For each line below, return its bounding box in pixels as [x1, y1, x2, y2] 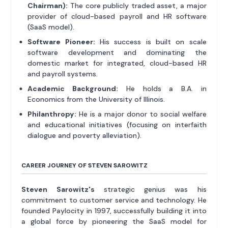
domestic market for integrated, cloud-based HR [27, 58, 207, 68]
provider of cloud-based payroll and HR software [27, 11, 207, 21]
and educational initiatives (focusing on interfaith [27, 120, 207, 129]
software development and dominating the [27, 47, 207, 57]
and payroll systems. [27, 69, 98, 78]
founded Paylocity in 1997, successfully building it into [21, 206, 207, 215]
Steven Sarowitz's [21, 184, 95, 194]
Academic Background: [27, 83, 119, 93]
